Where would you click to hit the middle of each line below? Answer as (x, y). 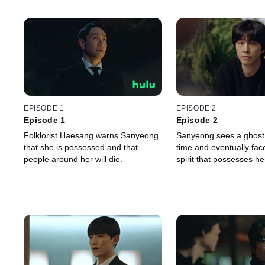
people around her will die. (73, 159)
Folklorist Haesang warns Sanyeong (91, 136)
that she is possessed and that (81, 148)
